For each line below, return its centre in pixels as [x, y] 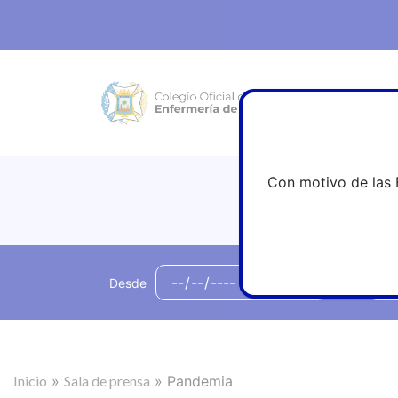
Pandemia [200, 382]
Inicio [30, 381]
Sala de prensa [107, 381]
